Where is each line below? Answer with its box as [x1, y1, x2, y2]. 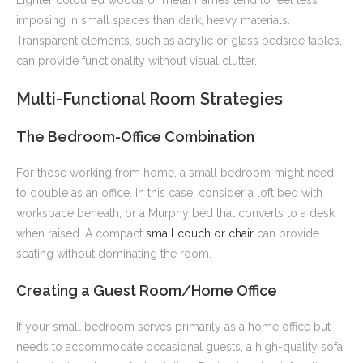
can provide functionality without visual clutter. [16, 54, 257, 68]
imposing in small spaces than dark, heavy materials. [16, 14, 290, 28]
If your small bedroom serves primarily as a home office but [16, 320, 331, 334]
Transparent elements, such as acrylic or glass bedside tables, [16, 34, 342, 48]
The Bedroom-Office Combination [16, 128, 254, 146]
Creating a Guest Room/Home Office [16, 282, 277, 300]
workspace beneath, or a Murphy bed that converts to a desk [16, 207, 335, 220]
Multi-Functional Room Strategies [16, 89, 283, 109]
